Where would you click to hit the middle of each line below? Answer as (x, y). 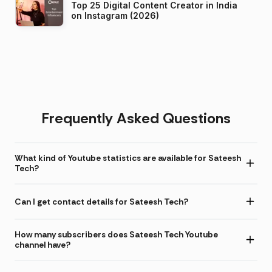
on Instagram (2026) (115, 16)
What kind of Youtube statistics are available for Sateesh (128, 158)
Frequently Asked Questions (136, 118)
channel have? (42, 245)
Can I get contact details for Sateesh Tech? (101, 201)
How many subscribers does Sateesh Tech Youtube (116, 235)
